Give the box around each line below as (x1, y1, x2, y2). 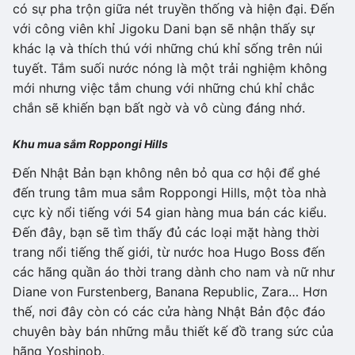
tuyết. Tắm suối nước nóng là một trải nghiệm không (13, 60, 327, 77)
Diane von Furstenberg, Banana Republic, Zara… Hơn (13, 284, 327, 300)
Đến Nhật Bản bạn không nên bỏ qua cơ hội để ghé (13, 165, 320, 181)
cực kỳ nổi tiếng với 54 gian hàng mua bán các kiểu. (13, 204, 326, 221)
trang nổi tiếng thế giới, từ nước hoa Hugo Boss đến (13, 244, 325, 261)
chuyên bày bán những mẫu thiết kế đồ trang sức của (13, 323, 334, 340)
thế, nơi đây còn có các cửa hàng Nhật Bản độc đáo (13, 303, 326, 320)
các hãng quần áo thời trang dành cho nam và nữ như (13, 264, 334, 281)
